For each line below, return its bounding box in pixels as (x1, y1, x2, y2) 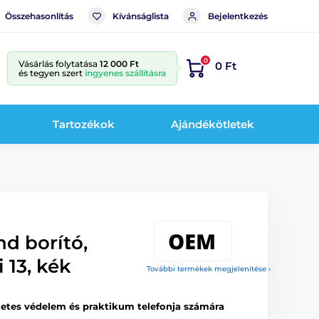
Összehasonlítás (5, 10, 73, 21)
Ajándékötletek (170, 117, 254, 131)
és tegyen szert (19, 68, 85, 78)
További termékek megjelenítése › (147, 264, 271, 273)
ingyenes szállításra (85, 68, 166, 78)
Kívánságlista (113, 10, 169, 21)
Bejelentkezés (208, 10, 268, 21)
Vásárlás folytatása (19, 58, 100, 69)
